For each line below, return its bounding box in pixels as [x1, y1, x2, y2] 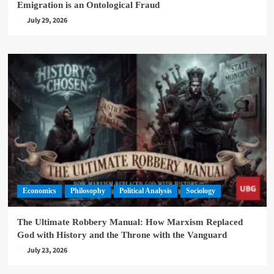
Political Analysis [119, 187, 172, 196]
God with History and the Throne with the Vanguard [17, 230, 227, 240]
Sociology [185, 187, 215, 196]
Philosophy [70, 187, 105, 196]
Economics [22, 187, 56, 196]
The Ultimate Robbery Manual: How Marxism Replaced [17, 217, 243, 228]
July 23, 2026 [26, 245, 67, 256]
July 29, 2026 [26, 15, 67, 26]
